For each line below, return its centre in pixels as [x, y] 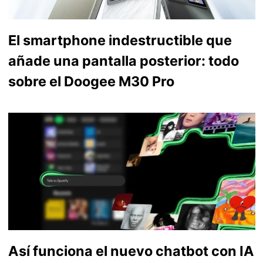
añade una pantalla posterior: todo [123, 60]
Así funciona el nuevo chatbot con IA [131, 251]
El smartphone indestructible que [120, 40]
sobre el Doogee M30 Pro [91, 81]
